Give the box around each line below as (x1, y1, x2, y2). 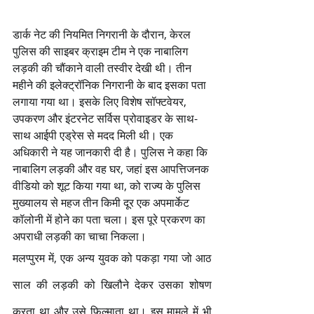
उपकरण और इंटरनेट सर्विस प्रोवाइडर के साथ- (13, 110, 198, 126)
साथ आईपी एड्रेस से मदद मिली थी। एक (13, 127, 176, 143)
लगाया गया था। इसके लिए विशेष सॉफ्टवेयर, (13, 93, 189, 109)
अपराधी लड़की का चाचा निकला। (13, 228, 146, 244)
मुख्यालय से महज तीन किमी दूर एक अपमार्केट (13, 194, 192, 210)
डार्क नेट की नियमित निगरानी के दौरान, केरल (13, 26, 193, 42)
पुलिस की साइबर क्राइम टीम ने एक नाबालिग (13, 43, 191, 59)
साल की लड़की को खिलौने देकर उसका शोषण (13, 276, 212, 292)
